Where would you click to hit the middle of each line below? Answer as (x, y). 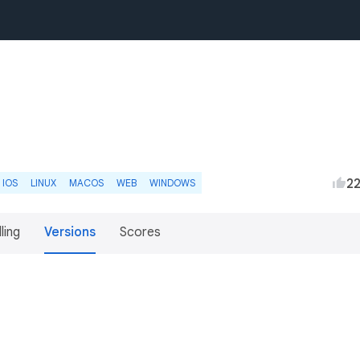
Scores (140, 232)
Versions (70, 232)
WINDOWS (172, 183)
